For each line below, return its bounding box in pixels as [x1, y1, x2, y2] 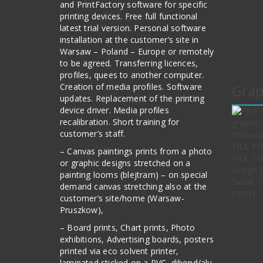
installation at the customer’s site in [60, 34, 199, 45]
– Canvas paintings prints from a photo [60, 146, 213, 157]
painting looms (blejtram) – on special [60, 169, 208, 180]
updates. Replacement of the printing [60, 93, 205, 104]
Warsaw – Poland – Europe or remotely [60, 46, 214, 57]
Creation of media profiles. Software [60, 81, 203, 92]
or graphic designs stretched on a [60, 157, 191, 168]
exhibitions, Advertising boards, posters [60, 234, 214, 245]
